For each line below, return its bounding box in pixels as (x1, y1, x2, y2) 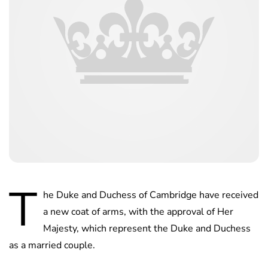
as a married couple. (9, 239, 95, 252)
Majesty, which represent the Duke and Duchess (43, 222, 251, 236)
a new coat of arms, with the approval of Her (43, 205, 233, 219)
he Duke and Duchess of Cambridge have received (43, 188, 258, 202)
